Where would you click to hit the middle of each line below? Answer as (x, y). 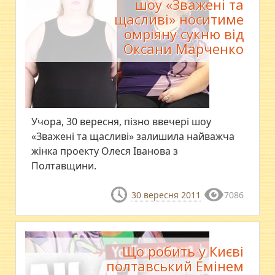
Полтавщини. (64, 166)
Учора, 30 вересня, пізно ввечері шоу (122, 122)
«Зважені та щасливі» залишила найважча (133, 136)
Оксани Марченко (183, 48)
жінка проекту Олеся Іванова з (105, 151)
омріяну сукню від (184, 34)
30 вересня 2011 (166, 195)
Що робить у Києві (183, 251)
